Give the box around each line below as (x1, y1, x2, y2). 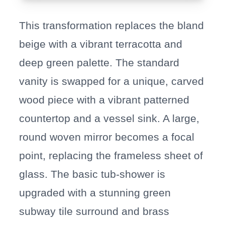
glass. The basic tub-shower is (19, 168, 166, 180)
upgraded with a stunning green (19, 187, 171, 199)
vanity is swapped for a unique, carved (19, 75, 204, 87)
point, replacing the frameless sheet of (19, 150, 203, 162)
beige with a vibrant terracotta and (19, 38, 183, 50)
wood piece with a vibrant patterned (19, 94, 190, 106)
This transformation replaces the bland (19, 20, 204, 32)
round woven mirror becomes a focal (19, 131, 195, 143)
